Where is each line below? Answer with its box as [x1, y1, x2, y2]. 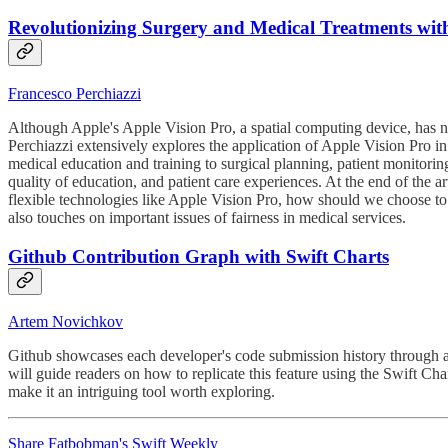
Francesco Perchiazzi [8, 84, 141, 102]
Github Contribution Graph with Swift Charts [8, 245, 389, 267]
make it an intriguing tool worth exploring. [8, 383, 275, 401]
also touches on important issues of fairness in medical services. [8, 208, 406, 226]
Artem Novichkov [8, 313, 123, 331]
